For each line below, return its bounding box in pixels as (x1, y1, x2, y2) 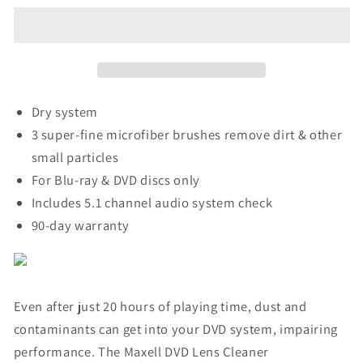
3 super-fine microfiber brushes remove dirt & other (31, 125, 343, 143)
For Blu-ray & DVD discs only (31, 170, 200, 189)
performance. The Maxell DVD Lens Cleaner (13, 343, 269, 361)
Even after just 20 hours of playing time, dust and (13, 297, 307, 316)
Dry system (31, 102, 99, 121)
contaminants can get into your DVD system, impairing (13, 320, 338, 339)
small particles (31, 147, 119, 166)
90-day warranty (31, 216, 130, 234)
